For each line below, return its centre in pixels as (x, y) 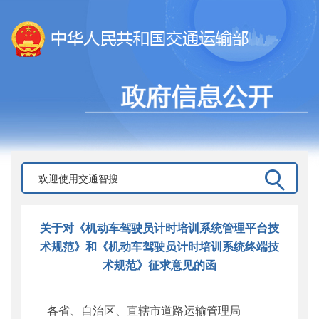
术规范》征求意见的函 (159, 264)
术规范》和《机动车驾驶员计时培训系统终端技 (159, 246)
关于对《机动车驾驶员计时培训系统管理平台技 (159, 227)
